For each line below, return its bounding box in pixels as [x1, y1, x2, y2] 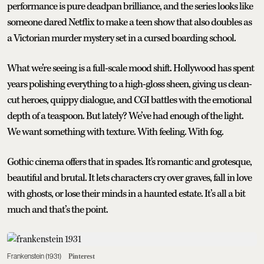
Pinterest [68, 252, 95, 260]
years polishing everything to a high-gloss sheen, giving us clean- [7, 77, 252, 91]
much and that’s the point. [7, 203, 108, 216]
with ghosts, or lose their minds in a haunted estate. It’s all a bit [7, 187, 245, 200]
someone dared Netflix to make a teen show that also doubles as [7, 15, 252, 29]
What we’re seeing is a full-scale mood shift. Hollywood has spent [7, 61, 254, 75]
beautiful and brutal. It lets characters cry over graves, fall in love [7, 171, 252, 184]
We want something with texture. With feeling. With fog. [7, 125, 223, 138]
